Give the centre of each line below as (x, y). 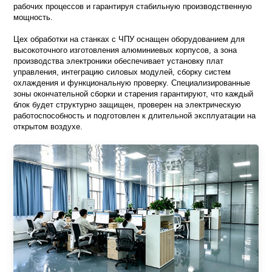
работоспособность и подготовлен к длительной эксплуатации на (135, 115)
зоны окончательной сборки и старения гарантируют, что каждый (134, 93)
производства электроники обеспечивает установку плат (119, 61)
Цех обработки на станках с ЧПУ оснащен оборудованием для (129, 39)
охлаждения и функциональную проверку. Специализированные (132, 83)
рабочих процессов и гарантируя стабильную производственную (133, 6)
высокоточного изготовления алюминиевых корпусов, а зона (125, 50)
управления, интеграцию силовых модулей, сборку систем (122, 72)
